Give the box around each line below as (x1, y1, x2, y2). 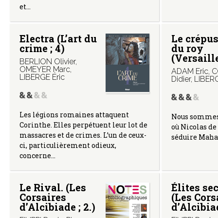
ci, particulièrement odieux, (19, 140, 116, 150)
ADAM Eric (171, 66, 208, 76)
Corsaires (19, 190, 66, 203)
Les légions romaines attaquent (19, 109, 129, 119)
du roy (171, 41, 203, 54)
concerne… (19, 150, 55, 160)
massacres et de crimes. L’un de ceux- (19, 130, 146, 140)
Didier (171, 74, 191, 84)
